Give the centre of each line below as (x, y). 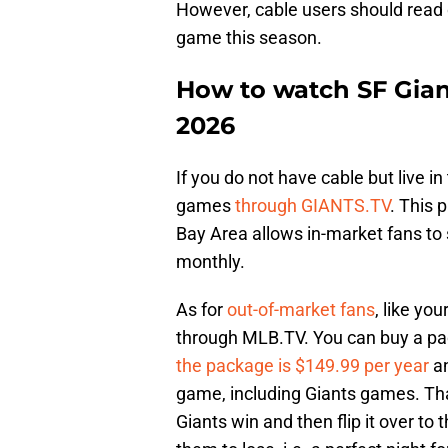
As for (201, 310)
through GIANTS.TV (312, 206)
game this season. (249, 38)
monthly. (210, 262)
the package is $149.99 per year (302, 366)
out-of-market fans (301, 310)
